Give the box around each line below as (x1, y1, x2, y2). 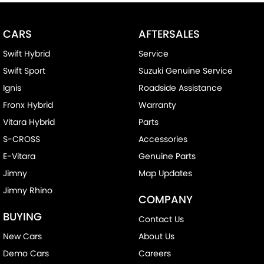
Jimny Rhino (3, 184, 52, 197)
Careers (138, 247, 171, 260)
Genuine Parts (138, 150, 196, 163)
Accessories (138, 133, 187, 146)
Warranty (138, 99, 176, 111)
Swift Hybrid (3, 48, 50, 60)
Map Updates (138, 167, 192, 180)
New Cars (3, 230, 42, 243)
